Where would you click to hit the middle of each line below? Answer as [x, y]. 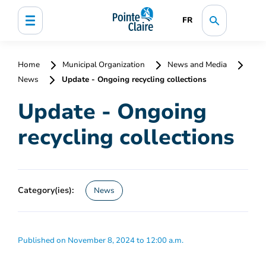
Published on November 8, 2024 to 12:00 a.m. [101, 240]
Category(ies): [46, 190]
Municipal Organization [104, 65]
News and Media [197, 65]
